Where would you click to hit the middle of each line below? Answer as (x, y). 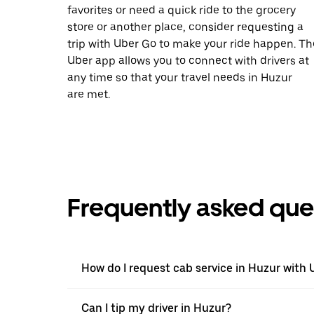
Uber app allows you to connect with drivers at (188, 60)
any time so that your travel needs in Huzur (180, 77)
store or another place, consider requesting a (185, 27)
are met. (89, 94)
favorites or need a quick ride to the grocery (182, 10)
